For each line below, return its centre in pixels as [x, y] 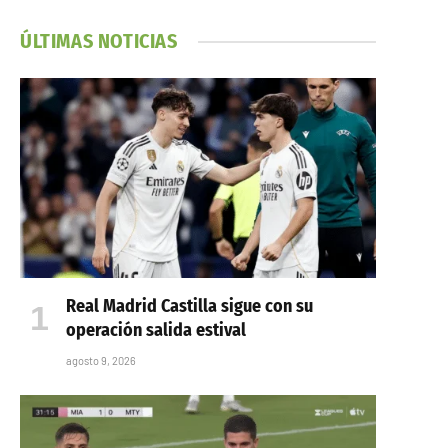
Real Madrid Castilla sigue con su [189, 306]
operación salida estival [156, 330]
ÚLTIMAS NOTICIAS [99, 41]
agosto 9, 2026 [101, 361]
